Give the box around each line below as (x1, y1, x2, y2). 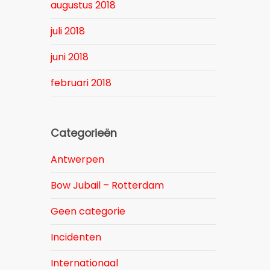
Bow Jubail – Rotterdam (51, 178, 165, 192)
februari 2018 (51, 76, 112, 90)
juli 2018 (51, 24, 86, 38)
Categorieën (51, 126, 118, 140)
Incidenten (51, 230, 102, 244)
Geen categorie (51, 204, 126, 218)
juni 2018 (51, 50, 89, 64)
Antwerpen (51, 152, 105, 166)
